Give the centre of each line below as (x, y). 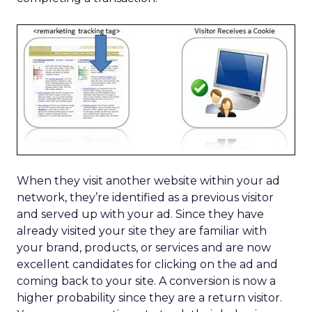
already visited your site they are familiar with (142, 231)
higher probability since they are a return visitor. (149, 298)
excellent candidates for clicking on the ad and (147, 264)
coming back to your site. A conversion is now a (146, 281)
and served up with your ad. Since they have (140, 214)
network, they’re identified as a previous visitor (145, 197)
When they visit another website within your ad (148, 181)
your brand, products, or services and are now (144, 248)
